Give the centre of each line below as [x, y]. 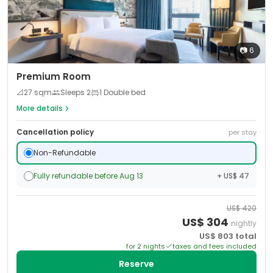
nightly [244, 223]
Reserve [136, 264]
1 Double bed [122, 92]
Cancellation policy [55, 132]
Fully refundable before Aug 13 [88, 176]
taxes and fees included [214, 246]
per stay [243, 132]
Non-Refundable [65, 153]
